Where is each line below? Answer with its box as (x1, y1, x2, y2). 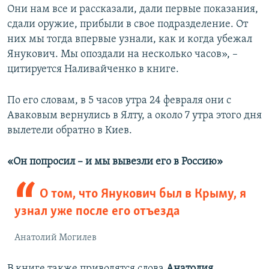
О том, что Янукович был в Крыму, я (39, 187, 246, 202)
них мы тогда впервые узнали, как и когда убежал (7, 34, 252, 46)
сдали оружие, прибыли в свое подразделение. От (7, 19, 248, 31)
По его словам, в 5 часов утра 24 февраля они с (7, 95, 231, 107)
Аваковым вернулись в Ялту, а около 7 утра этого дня (7, 110, 262, 122)
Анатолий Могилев (14, 233, 97, 243)
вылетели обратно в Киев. (7, 125, 132, 137)
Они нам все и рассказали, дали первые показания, (7, 4, 258, 16)
